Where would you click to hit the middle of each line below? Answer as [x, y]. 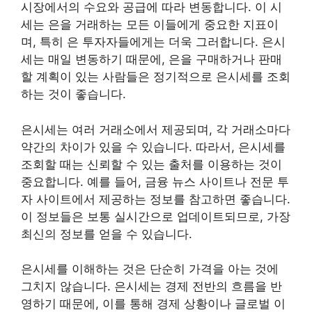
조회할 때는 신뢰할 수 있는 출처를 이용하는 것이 [151, 164]
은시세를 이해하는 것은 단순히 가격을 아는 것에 [150, 269]
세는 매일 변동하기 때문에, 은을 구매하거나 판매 [151, 59]
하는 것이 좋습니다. [73, 94]
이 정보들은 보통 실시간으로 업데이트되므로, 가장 [156, 216]
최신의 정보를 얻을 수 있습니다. [107, 234]
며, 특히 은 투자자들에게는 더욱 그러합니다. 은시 [153, 42]
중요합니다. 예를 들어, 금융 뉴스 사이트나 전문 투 [155, 181]
